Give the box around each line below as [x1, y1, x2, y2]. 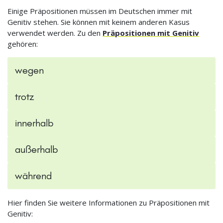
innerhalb [15, 117, 53, 129]
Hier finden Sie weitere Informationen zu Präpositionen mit [7, 198, 210, 208]
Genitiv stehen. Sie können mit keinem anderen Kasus [7, 17, 190, 27]
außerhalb [15, 143, 58, 156]
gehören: [7, 39, 38, 49]
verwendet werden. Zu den [7, 28, 103, 38]
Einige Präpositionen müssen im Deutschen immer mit [7, 6, 192, 16]
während [15, 170, 52, 182]
